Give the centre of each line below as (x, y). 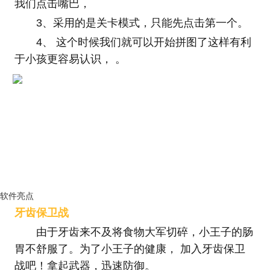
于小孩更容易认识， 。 (70, 59)
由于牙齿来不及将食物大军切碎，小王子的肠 (144, 232)
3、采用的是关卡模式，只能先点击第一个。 (142, 23)
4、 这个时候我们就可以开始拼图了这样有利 (143, 42)
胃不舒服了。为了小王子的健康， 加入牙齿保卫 (130, 249)
